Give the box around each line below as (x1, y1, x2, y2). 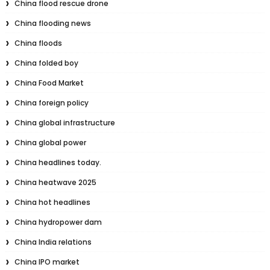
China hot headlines (14, 197, 90, 208)
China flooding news (14, 18, 91, 29)
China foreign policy (14, 98, 89, 108)
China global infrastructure (14, 118, 115, 128)
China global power (14, 137, 86, 148)
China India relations (14, 237, 92, 248)
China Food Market (14, 78, 84, 89)
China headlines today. (14, 157, 101, 168)
